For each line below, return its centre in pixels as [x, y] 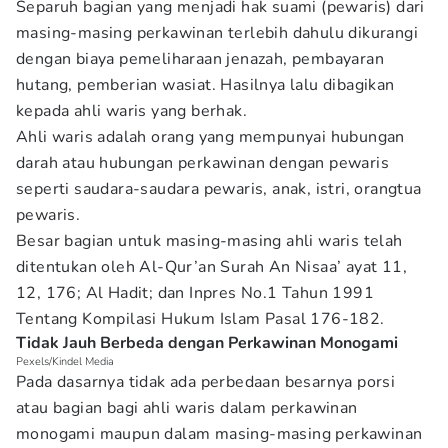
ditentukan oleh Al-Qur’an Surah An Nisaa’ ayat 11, [211, 267]
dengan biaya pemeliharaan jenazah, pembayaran [200, 59]
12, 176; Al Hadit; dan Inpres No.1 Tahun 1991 [195, 293]
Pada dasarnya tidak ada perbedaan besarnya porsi [206, 382]
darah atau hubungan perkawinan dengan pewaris [202, 163]
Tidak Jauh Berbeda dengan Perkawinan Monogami [207, 343]
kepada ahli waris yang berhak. [134, 111]
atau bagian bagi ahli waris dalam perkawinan [187, 408]
